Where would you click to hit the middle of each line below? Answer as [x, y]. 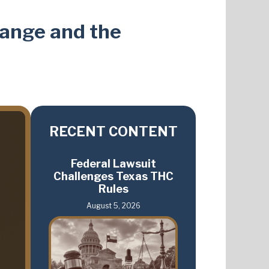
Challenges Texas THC [113, 177]
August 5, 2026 [113, 206]
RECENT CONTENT [113, 132]
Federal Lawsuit [113, 164]
